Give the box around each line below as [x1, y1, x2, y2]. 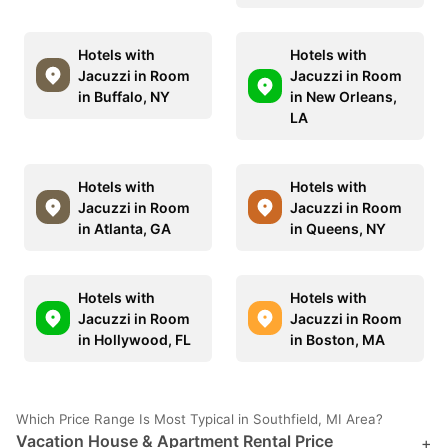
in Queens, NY [290, 219, 386, 237]
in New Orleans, [290, 87, 397, 105]
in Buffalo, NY [78, 87, 170, 105]
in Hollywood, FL [78, 330, 191, 348]
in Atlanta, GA [78, 219, 171, 237]
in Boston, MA [290, 330, 385, 348]
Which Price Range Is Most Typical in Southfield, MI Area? [16, 410, 383, 427]
